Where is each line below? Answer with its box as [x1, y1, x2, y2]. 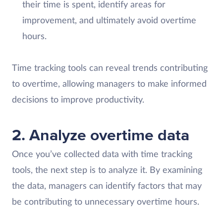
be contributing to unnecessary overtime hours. [12, 197, 199, 207]
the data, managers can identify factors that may [12, 181, 202, 191]
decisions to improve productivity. [12, 95, 144, 105]
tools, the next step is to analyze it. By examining [12, 166, 202, 175]
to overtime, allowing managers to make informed [12, 79, 207, 89]
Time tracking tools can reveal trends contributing [12, 63, 208, 73]
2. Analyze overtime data [12, 125, 189, 145]
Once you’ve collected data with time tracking [12, 150, 192, 159]
